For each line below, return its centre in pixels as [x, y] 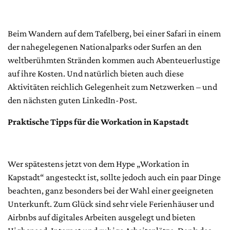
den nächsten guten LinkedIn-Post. [72, 100]
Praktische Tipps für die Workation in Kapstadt [98, 121]
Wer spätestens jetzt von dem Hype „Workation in [99, 164]
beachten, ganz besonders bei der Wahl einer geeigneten [111, 190]
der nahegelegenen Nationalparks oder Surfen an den [105, 46]
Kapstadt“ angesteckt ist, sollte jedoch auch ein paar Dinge [114, 177]
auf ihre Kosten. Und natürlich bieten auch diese [96, 73]
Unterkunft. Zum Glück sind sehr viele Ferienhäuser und [111, 204]
